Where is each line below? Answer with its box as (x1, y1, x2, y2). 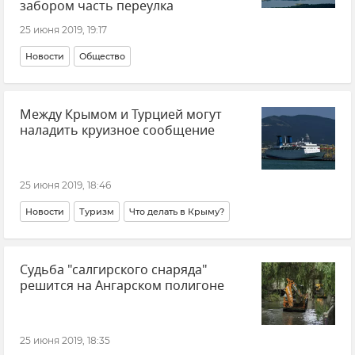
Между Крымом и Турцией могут (20, 105, 222, 124)
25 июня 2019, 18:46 (20, 178, 111, 191)
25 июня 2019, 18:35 (20, 334, 110, 346)
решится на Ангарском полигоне (20, 276, 224, 296)
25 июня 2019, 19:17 (20, 23, 107, 36)
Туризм (79, 205, 114, 217)
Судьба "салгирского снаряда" (20, 260, 208, 280)
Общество (79, 50, 125, 62)
